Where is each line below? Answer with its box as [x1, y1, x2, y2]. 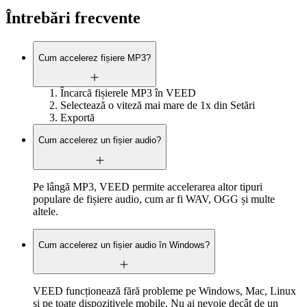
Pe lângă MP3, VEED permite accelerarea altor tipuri [33, 180, 262, 193]
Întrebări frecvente [5, 9, 140, 27]
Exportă [60, 111, 95, 123]
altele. [33, 205, 58, 217]
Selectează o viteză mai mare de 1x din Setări [60, 99, 255, 111]
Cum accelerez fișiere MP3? [38, 52, 151, 63]
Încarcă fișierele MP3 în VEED [60, 86, 196, 99]
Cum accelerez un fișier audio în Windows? [38, 239, 210, 250]
